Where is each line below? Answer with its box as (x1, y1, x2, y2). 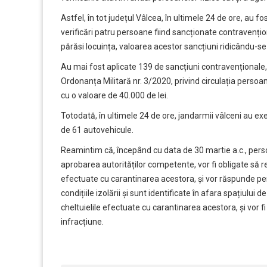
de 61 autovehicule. (61, 125, 133, 135)
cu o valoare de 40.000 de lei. (61, 91, 168, 101)
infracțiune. (61, 217, 104, 227)
